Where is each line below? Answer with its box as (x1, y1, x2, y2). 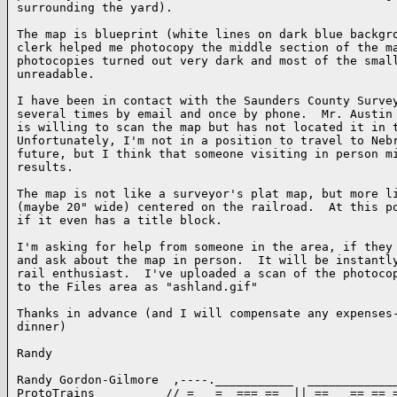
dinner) (17, 320, 66, 333)
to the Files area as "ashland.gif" (17, 280, 258, 293)
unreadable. (17, 67, 95, 81)
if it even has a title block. (17, 214, 222, 227)
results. (17, 160, 74, 174)
